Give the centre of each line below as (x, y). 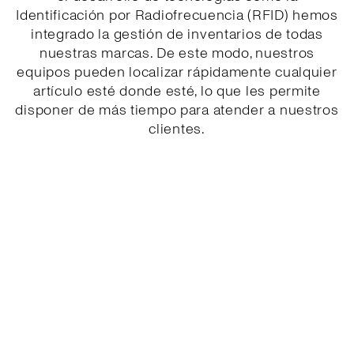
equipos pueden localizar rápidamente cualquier (177, 72)
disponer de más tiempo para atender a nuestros (177, 110)
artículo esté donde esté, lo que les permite (177, 91)
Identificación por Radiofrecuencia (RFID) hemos (177, 15)
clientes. (177, 129)
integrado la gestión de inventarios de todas (177, 34)
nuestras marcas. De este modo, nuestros (177, 53)
